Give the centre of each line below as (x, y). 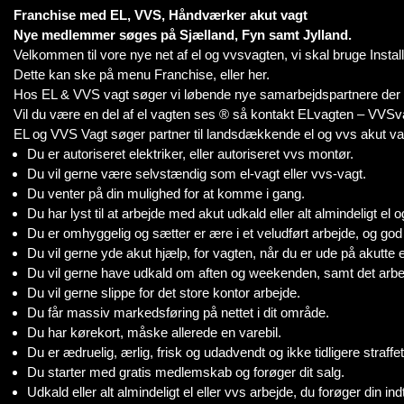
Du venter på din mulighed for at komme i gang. (166, 193)
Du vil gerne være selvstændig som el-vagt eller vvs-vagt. (197, 174)
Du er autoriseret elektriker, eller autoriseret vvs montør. (190, 154)
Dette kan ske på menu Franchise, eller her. (142, 74)
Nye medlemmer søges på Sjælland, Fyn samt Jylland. (183, 35)
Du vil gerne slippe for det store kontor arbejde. (164, 293)
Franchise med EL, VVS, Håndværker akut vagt (161, 15)
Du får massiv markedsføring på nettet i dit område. (178, 312)
